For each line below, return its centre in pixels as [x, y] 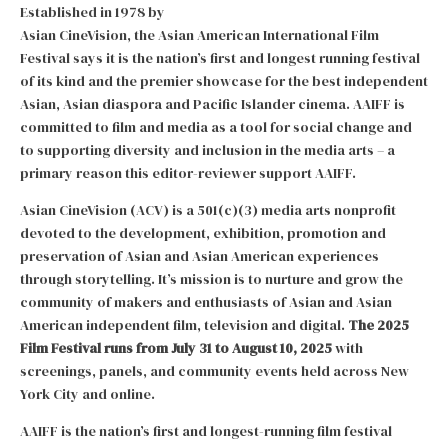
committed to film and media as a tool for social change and [216, 127]
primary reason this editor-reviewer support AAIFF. [188, 173]
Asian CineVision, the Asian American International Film [199, 35]
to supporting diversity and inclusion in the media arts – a [207, 150]
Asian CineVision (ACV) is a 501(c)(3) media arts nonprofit [208, 210]
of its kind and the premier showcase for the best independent [224, 81]
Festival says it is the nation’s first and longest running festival [220, 58]
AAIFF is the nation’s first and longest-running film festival [206, 431]
